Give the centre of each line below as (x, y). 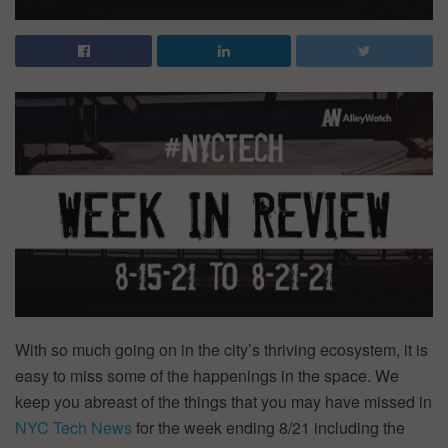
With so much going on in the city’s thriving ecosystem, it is (221, 349)
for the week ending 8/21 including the (268, 427)
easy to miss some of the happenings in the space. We (207, 375)
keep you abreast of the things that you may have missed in (223, 401)
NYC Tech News (73, 427)
